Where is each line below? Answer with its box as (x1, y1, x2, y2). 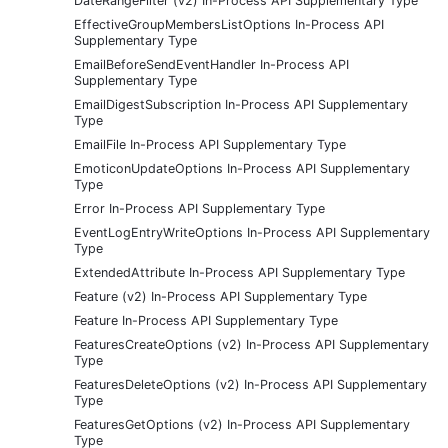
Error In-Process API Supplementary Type (74, 200, 325, 216)
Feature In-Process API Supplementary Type (74, 312, 338, 328)
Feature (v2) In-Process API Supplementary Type (74, 288, 367, 304)
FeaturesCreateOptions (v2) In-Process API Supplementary (74, 336, 429, 352)
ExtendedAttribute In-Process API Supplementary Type (74, 264, 405, 280)
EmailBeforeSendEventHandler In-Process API (74, 56, 349, 72)
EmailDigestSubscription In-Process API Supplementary (74, 96, 408, 112)
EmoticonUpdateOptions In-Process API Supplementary (74, 160, 410, 176)
